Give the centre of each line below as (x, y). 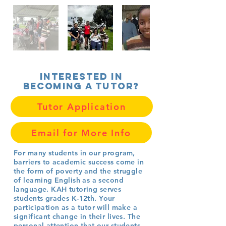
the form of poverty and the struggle (78, 171)
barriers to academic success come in (79, 162)
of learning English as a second (69, 180)
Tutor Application (82, 106)
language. (33, 189)
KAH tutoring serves (86, 189)
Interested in (81, 76)
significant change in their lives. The (77, 216)
